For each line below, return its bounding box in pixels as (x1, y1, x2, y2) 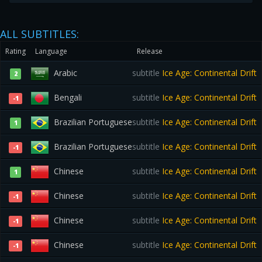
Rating (5, 46, 26, 56)
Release (137, 46, 163, 56)
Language (35, 46, 67, 56)
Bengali (54, 92, 82, 103)
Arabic (54, 67, 77, 78)
